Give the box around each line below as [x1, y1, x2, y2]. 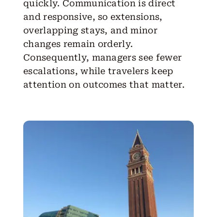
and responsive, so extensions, [23, 11, 163, 22]
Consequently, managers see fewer [23, 52, 182, 62]
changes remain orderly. [23, 38, 133, 49]
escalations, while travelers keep [23, 65, 173, 76]
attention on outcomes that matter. [23, 79, 185, 90]
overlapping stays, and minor [23, 25, 158, 35]
